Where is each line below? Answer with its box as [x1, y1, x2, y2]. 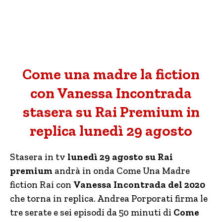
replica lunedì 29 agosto [30, 122, 192, 140]
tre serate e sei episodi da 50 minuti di [10, 207, 173, 218]
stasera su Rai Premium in [22, 103, 200, 121]
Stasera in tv [10, 151, 67, 163]
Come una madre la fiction [22, 65, 200, 83]
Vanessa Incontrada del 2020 [73, 179, 205, 190]
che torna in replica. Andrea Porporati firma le [10, 193, 208, 204]
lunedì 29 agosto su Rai [67, 151, 173, 163]
